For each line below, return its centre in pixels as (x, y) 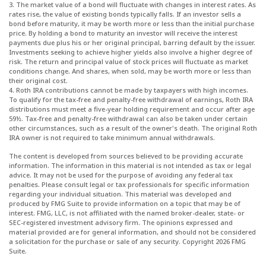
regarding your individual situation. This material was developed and (120, 194)
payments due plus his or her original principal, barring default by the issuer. (132, 43)
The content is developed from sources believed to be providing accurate (126, 156)
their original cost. (38, 81)
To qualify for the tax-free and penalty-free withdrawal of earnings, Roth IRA (131, 100)
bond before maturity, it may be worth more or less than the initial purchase (132, 24)
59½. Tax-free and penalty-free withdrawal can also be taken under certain (128, 119)
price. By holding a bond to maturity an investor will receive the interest (123, 33)
